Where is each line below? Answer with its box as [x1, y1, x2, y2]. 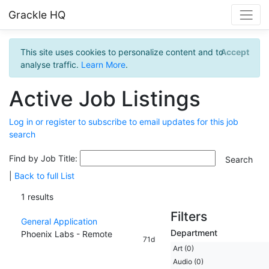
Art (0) [172, 243, 194, 253]
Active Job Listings [9, 86, 201, 112]
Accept [220, 46, 249, 57]
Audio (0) [172, 256, 204, 266]
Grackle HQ [8, 8, 65, 21]
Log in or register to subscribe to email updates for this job [9, 116, 238, 127]
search [9, 129, 35, 140]
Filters [170, 208, 207, 224]
